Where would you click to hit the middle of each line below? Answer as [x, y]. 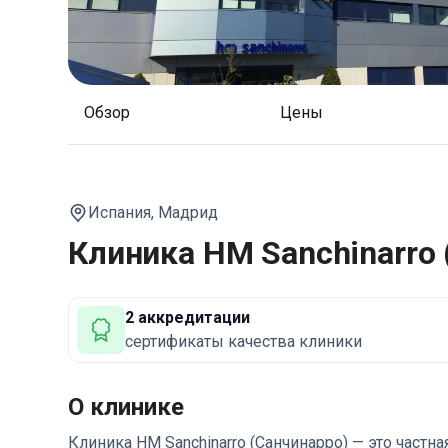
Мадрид [188, 212]
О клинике [126, 407]
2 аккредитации [187, 317]
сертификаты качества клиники [243, 341]
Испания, [121, 212]
